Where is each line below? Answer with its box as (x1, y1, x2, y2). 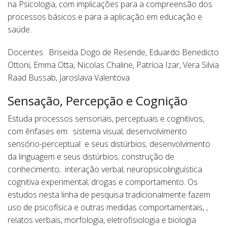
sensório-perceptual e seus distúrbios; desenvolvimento (8, 138, 210, 149)
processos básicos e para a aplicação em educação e (8, 11, 202, 22)
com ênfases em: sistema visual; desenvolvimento (8, 126, 187, 137)
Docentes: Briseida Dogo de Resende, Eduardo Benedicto (8, 47, 219, 58)
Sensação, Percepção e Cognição (8, 92, 187, 109)
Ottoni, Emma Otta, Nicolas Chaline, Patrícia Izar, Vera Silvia (8, 59, 219, 70)
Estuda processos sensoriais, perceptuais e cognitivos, (8, 113, 204, 124)
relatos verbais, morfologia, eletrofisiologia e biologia (8, 214, 196, 225)
